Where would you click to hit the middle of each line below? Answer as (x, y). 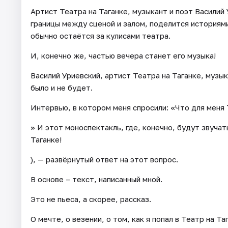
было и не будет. (62, 88)
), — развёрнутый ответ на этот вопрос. (104, 160)
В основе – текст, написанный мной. (96, 179)
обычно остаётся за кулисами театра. (101, 36)
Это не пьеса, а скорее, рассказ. (91, 199)
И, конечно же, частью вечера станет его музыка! (123, 56)
